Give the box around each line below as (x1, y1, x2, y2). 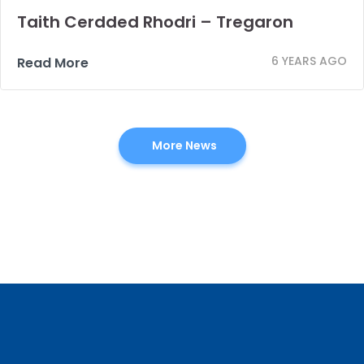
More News (151, 136, 217, 154)
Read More (17, 53, 89, 72)
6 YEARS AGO (271, 52, 347, 69)
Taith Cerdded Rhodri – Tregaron (17, 10, 293, 33)
